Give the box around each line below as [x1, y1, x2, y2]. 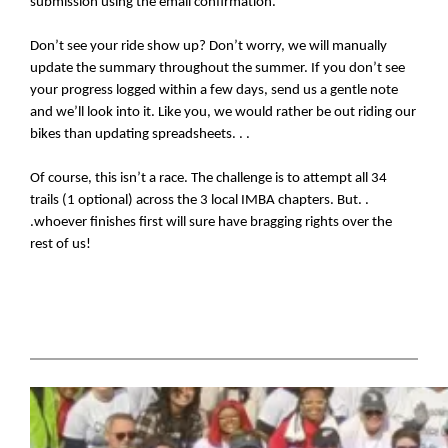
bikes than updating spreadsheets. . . [30, 127, 251, 143]
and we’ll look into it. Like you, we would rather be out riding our [30, 105, 417, 121]
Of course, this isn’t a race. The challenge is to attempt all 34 [30, 171, 388, 187]
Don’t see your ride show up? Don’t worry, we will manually [30, 39, 388, 55]
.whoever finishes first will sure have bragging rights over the [30, 215, 393, 231]
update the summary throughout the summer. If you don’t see [30, 61, 406, 77]
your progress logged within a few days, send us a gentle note [30, 83, 399, 99]
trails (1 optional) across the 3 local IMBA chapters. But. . [30, 193, 370, 209]
